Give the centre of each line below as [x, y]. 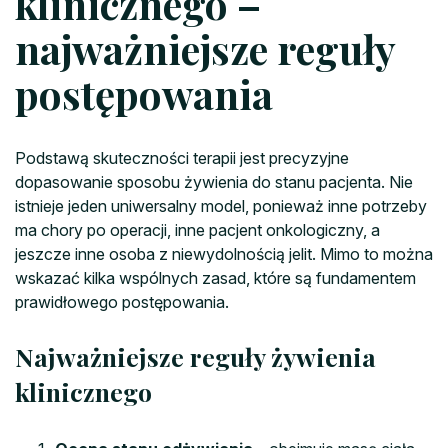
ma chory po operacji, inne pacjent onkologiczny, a [197, 230]
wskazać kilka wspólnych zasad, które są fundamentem [215, 278]
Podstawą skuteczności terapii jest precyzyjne [182, 158]
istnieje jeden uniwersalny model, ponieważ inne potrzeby [221, 206]
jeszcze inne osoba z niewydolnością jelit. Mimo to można [224, 254]
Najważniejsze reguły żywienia [195, 357]
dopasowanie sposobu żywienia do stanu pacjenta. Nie [214, 182]
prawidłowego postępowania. [122, 302]
